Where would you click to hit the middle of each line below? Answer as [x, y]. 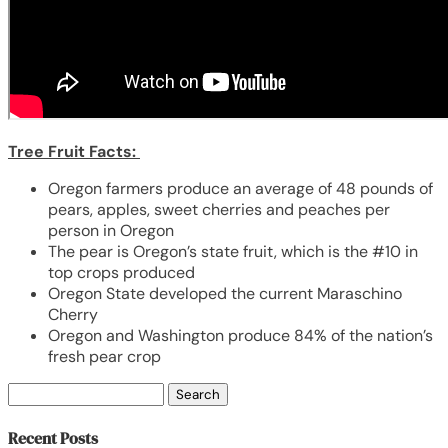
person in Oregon [111, 230]
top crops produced [121, 272]
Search [32, 392]
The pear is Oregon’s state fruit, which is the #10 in [233, 251]
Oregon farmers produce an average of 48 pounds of [240, 188]
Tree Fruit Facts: [74, 151]
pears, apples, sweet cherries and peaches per [219, 209]
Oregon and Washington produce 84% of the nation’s [240, 335]
